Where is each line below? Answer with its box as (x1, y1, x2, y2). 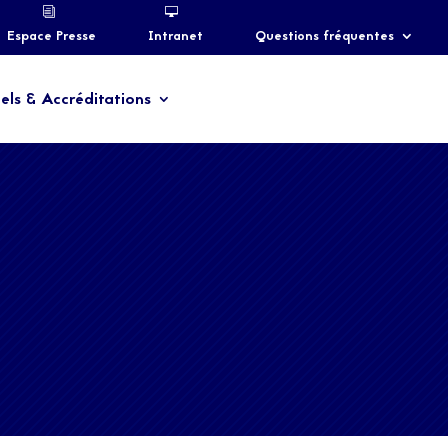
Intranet (148, 27, 204, 47)
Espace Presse (7, 27, 97, 47)
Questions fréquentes (255, 27, 395, 47)
